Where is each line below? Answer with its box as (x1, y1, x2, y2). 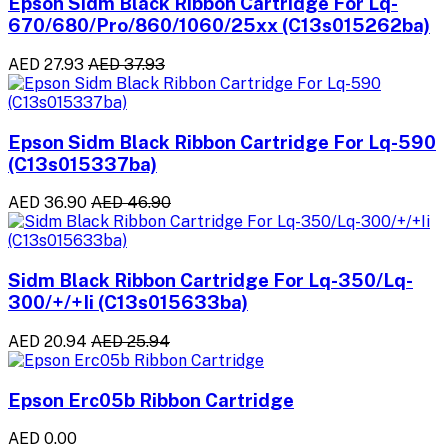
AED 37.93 (88, 55, 165, 75)
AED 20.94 (8, 331, 87, 351)
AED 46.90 (91, 193, 171, 213)
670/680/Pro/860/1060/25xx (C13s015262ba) (8, 14, 430, 37)
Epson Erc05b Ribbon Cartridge (8, 388, 294, 411)
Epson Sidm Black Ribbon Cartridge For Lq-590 (8, 130, 436, 153)
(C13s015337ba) (8, 152, 157, 175)
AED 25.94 (91, 331, 170, 351)
